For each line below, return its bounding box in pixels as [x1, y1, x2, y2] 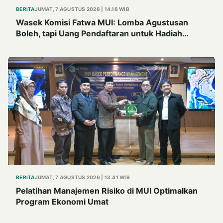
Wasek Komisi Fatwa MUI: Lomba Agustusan [16, 17, 188, 27]
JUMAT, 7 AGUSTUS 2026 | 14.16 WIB [34, 5, 129, 12]
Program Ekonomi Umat [16, 197, 109, 207]
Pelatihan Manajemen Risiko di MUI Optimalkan [16, 186, 198, 196]
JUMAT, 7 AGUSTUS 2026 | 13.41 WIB [34, 174, 130, 181]
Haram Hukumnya [16, 39, 86, 49]
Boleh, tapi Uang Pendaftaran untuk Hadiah [16, 28, 182, 38]
